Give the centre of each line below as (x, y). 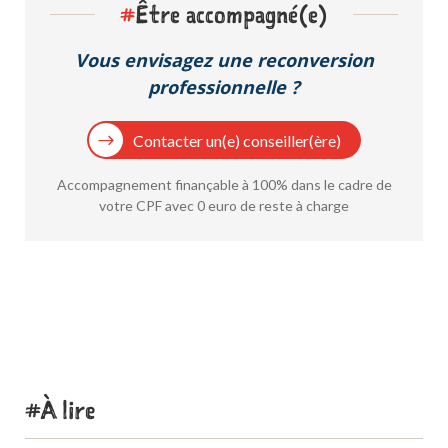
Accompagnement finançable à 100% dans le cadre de (224, 184)
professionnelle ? (224, 87)
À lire (68, 409)
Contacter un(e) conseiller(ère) (236, 140)
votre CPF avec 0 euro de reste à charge (224, 205)
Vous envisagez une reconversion (224, 60)
